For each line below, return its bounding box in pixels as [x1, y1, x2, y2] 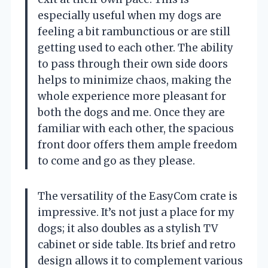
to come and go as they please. [38, 154, 195, 167]
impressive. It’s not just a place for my [38, 205, 234, 219]
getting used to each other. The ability [38, 41, 233, 54]
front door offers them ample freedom [38, 138, 237, 151]
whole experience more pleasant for [38, 89, 226, 103]
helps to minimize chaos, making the [38, 73, 232, 87]
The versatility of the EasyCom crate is [38, 189, 237, 203]
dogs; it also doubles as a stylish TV [38, 221, 218, 235]
